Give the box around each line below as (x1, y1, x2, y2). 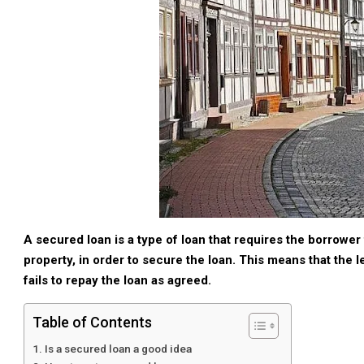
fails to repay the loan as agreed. (24, 273, 211, 288)
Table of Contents (32, 314, 152, 331)
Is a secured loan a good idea (44, 342, 192, 355)
